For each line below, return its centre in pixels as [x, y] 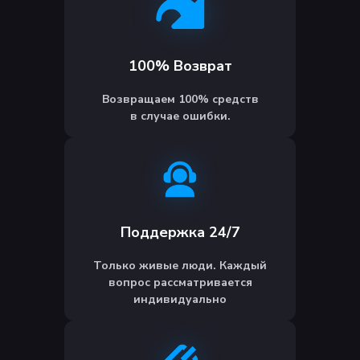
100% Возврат [180, 66]
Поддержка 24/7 [180, 233]
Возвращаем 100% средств [180, 100]
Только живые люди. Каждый [180, 266]
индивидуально [180, 300]
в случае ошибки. [180, 117]
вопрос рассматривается [180, 283]
